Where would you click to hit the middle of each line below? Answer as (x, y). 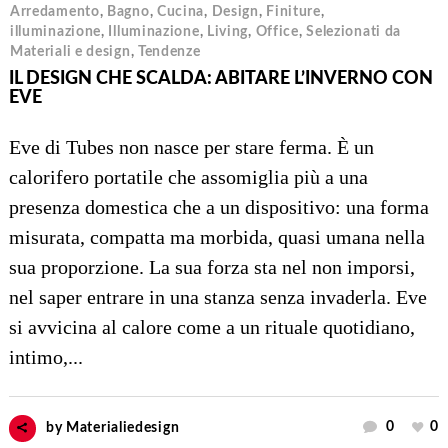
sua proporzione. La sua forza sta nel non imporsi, (211, 266)
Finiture (293, 11)
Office (277, 31)
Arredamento (54, 11)
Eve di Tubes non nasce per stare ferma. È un (191, 146)
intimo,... (45, 356)
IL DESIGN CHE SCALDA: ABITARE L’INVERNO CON (220, 78)
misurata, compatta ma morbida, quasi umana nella (216, 236)
